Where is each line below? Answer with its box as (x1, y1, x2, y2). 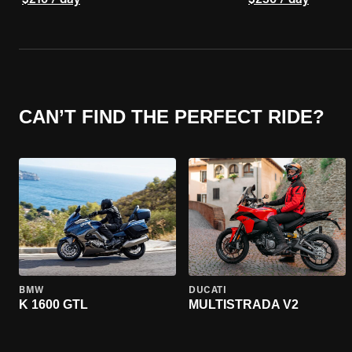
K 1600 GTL (19, 298, 88, 311)
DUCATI (189, 286, 227, 295)
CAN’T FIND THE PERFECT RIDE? (19, 105, 324, 127)
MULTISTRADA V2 (189, 298, 299, 311)
